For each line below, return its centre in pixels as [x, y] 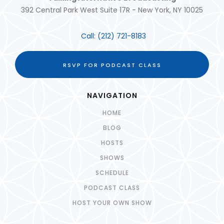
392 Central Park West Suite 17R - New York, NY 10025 [112, 10]
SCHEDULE [112, 173]
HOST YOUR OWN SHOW [112, 203]
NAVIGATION [112, 96]
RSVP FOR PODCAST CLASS [112, 65]
